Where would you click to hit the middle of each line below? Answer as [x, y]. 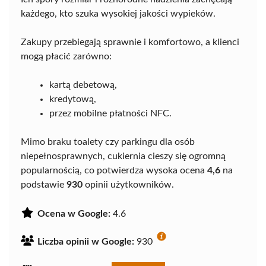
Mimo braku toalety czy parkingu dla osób [108, 142]
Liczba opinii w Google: [86, 241]
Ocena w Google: [74, 213]
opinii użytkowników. [128, 184]
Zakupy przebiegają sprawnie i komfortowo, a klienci [130, 42]
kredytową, [73, 99]
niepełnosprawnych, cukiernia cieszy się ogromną [123, 156]
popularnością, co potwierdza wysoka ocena [114, 170]
